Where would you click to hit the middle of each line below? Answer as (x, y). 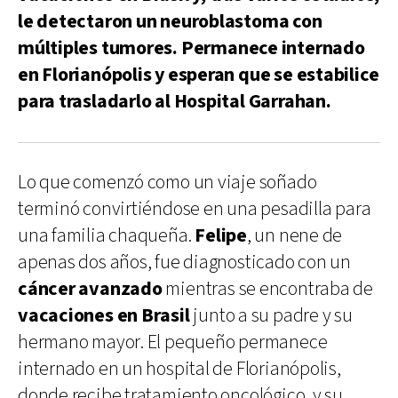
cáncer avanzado (90, 289)
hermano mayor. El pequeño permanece (173, 342)
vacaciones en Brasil (104, 315)
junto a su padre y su (271, 315)
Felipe (221, 235)
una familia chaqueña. (107, 235)
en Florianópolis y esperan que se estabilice (199, 75)
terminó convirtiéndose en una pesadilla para (195, 209)
